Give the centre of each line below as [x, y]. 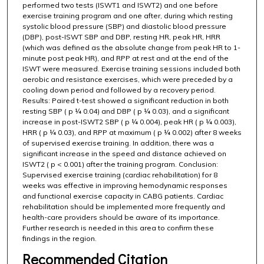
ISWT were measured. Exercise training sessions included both [131, 68]
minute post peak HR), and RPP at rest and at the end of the [125, 58]
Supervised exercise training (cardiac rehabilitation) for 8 [120, 174]
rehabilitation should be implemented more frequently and [123, 206]
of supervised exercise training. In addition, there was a [118, 143]
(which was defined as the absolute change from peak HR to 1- [131, 47]
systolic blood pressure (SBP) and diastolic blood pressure [124, 26]
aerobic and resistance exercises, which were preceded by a [127, 79]
